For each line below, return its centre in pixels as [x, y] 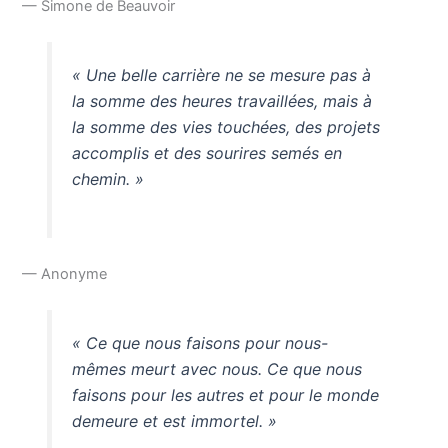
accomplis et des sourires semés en [206, 153]
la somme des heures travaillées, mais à [221, 101]
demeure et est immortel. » [174, 420]
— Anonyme [65, 273]
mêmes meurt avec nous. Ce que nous [216, 368]
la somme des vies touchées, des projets [225, 127]
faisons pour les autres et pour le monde [225, 394]
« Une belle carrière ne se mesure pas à [221, 75]
